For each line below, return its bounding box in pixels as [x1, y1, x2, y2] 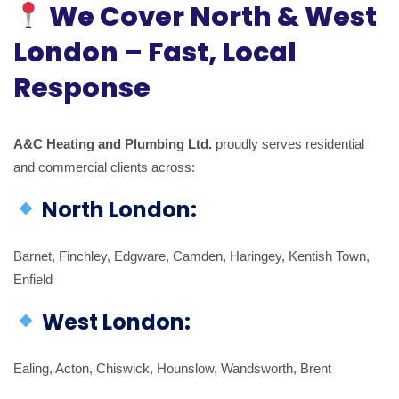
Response [13, 69, 151, 107]
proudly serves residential [212, 135, 364, 151]
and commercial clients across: [13, 159, 195, 175]
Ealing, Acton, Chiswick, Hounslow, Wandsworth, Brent [13, 360, 331, 376]
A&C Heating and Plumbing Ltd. [13, 135, 212, 151]
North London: [37, 194, 198, 224]
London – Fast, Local [13, 33, 297, 71]
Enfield [13, 271, 53, 287]
